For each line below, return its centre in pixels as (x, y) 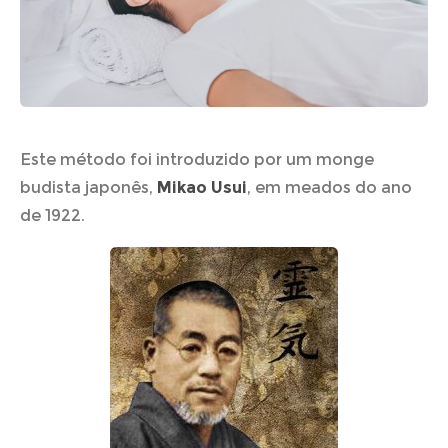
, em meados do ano (329, 187)
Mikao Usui (202, 187)
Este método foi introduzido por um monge (197, 159)
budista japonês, (88, 187)
